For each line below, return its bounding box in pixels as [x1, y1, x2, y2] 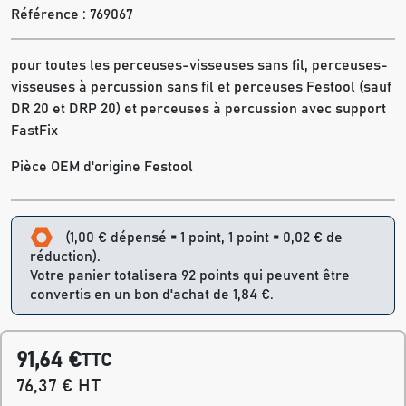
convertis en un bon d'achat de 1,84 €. [30, 287, 274, 303]
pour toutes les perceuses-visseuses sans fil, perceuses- [11, 58, 388, 72]
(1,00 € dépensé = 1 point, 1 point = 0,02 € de [65, 229, 343, 245]
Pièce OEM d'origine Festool [11, 159, 193, 174]
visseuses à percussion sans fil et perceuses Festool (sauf [11, 80, 391, 94]
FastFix [11, 123, 58, 138]
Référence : [11, 7, 90, 22]
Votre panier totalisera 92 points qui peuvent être [30, 268, 350, 284]
